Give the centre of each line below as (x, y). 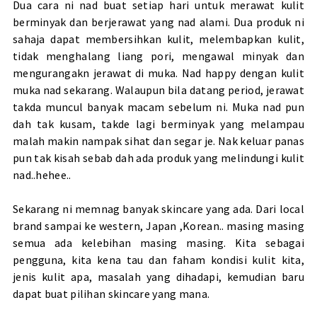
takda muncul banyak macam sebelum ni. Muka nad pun (158, 106)
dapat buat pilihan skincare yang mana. (111, 293)
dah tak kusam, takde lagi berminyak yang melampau (158, 123)
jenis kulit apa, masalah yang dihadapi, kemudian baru (158, 276)
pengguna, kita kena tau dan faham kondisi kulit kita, (158, 259)
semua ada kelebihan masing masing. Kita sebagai (158, 242)
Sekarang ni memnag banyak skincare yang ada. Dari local (158, 208)
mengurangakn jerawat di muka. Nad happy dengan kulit (158, 73)
